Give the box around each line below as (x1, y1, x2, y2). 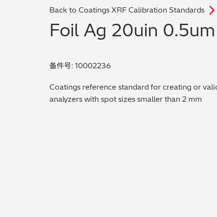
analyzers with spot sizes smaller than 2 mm (49, 94, 202, 104)
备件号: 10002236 (49, 61, 111, 70)
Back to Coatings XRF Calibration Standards (49, 5, 204, 15)
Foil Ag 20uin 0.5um (49, 19, 215, 41)
